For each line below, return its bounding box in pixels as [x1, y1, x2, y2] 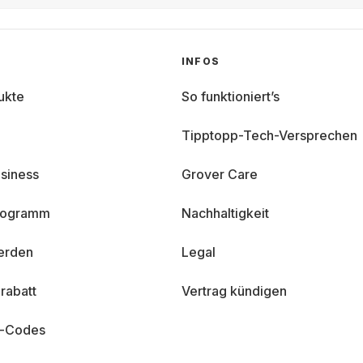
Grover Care [181, 166, 258, 182]
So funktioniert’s [181, 88, 280, 105]
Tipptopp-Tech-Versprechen [181, 127, 357, 143]
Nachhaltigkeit [181, 205, 269, 221]
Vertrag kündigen [181, 283, 287, 299]
